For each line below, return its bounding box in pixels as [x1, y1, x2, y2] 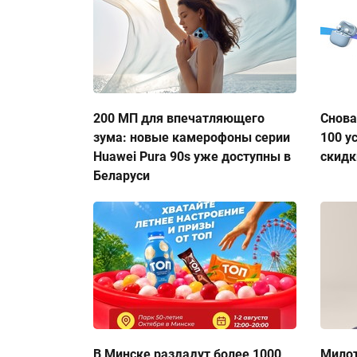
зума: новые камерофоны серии [93, 130, 290, 145]
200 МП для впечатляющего [93, 111, 265, 126]
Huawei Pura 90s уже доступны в [93, 149, 291, 164]
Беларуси [93, 168, 150, 183]
